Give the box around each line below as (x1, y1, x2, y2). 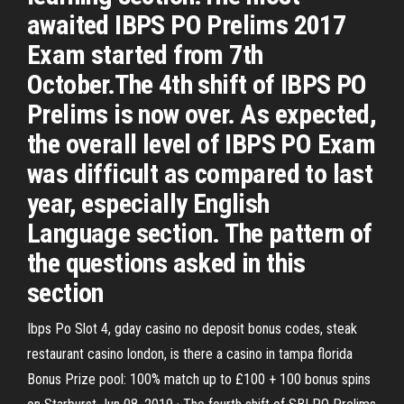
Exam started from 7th (27, 39, 263, 70)
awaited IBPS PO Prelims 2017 (27, 9, 346, 41)
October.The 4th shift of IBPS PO (27, 69, 367, 100)
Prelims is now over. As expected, (27, 98, 377, 130)
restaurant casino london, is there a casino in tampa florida (27, 345, 353, 363)
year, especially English (27, 188, 270, 219)
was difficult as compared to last (27, 158, 373, 189)
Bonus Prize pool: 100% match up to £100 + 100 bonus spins (27, 371, 371, 388)
